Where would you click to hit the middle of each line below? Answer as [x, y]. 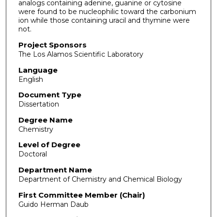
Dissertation [39, 104]
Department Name [55, 170]
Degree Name [45, 120]
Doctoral [32, 154]
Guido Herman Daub [53, 204]
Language [38, 70]
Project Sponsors [52, 45]
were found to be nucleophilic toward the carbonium [107, 12]
